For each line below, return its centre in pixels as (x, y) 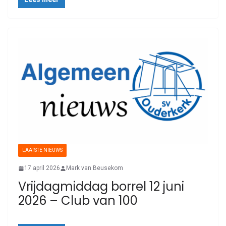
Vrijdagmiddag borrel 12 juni (101, 187)
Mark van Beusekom (95, 168)
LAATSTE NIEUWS (42, 150)
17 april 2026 (42, 168)
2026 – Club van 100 (78, 201)
